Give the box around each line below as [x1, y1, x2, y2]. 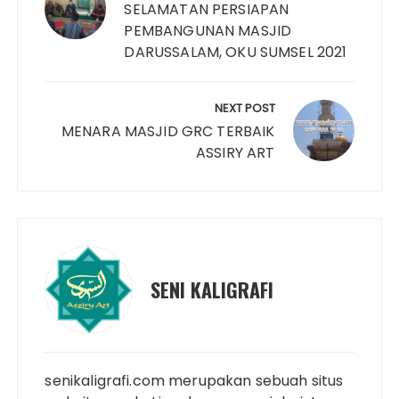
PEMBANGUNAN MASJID [124, 20, 292, 41]
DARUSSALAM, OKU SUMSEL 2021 [124, 41, 347, 62]
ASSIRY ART [196, 142, 275, 163]
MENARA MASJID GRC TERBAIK [61, 120, 275, 142]
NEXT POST [214, 99, 275, 117]
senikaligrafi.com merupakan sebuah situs [45, 370, 344, 391]
